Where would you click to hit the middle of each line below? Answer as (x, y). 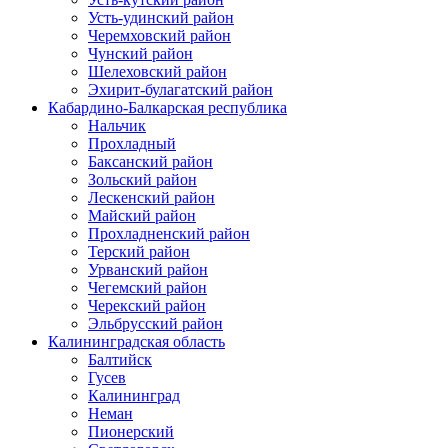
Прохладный (132, 143)
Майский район (142, 215)
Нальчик (117, 125)
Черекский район (147, 305)
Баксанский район (150, 161)
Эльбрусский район (155, 323)
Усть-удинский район (161, 17)
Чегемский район (147, 287)
